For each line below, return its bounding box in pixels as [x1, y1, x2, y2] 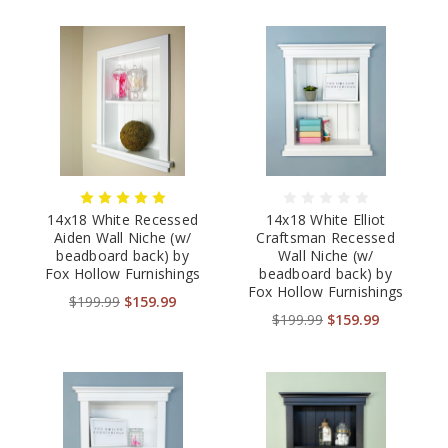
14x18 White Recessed [47, 210, 198, 230]
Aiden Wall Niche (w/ [54, 228, 191, 248]
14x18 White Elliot [265, 210, 386, 230]
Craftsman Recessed [256, 228, 395, 248]
